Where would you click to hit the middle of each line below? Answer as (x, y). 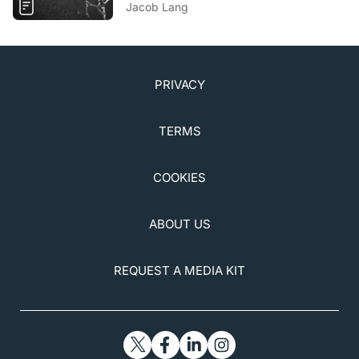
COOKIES (179, 177)
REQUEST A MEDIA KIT (179, 270)
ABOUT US (179, 224)
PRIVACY (179, 84)
